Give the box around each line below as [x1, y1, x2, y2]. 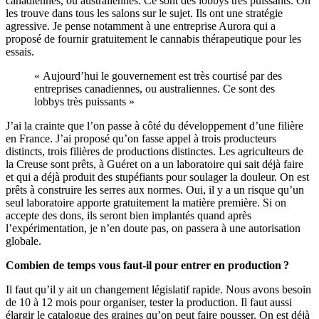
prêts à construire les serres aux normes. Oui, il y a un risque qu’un [6, 183, 304, 196]
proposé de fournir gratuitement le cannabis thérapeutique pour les [6, 32, 301, 45]
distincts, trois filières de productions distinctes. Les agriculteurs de [6, 145, 303, 157]
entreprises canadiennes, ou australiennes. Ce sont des [34, 82, 275, 95]
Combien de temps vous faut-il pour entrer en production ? [6, 258, 289, 271]
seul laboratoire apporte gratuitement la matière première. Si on [6, 196, 286, 209]
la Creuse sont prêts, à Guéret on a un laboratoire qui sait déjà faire [6, 157, 303, 170]
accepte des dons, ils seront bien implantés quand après [6, 209, 251, 221]
